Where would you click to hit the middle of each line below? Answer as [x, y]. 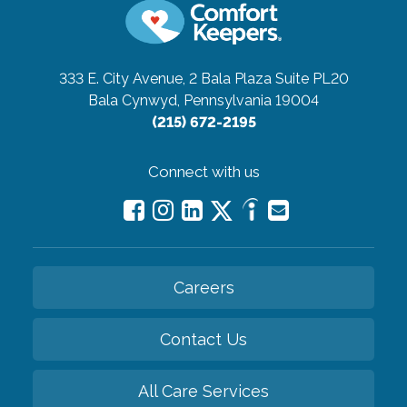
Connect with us [203, 171]
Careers [203, 287]
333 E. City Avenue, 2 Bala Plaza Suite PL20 [203, 78]
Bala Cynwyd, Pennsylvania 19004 [203, 100]
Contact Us [203, 339]
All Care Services [203, 391]
